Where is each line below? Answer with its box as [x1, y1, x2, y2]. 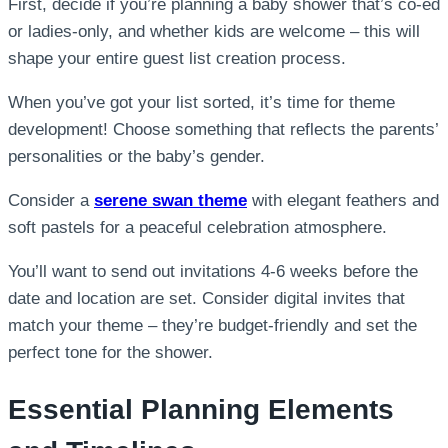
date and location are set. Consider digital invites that [8, 289, 405, 309]
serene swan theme [94, 191, 247, 211]
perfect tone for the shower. [8, 343, 213, 363]
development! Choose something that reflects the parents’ [8, 120, 438, 140]
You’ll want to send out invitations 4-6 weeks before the [8, 262, 418, 282]
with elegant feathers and [247, 191, 439, 211]
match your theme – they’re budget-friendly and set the [8, 316, 417, 336]
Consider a [8, 191, 94, 211]
